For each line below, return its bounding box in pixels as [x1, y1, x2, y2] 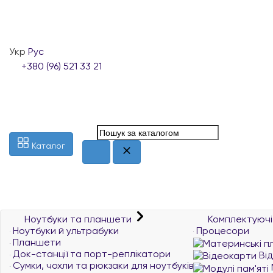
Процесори [194, 225, 249, 236]
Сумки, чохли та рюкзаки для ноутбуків [10, 260, 193, 271]
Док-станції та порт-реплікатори [10, 248, 171, 260]
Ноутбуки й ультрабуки [10, 225, 119, 236]
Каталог [32, 140, 65, 151]
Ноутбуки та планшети [22, 213, 134, 225]
